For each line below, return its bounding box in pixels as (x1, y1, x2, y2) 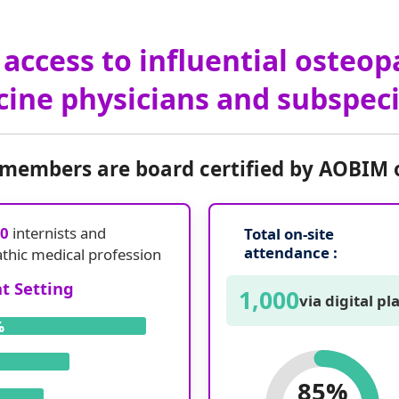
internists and (9, 223, 106, 244)
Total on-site (244, 224, 334, 245)
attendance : (244, 242, 338, 264)
